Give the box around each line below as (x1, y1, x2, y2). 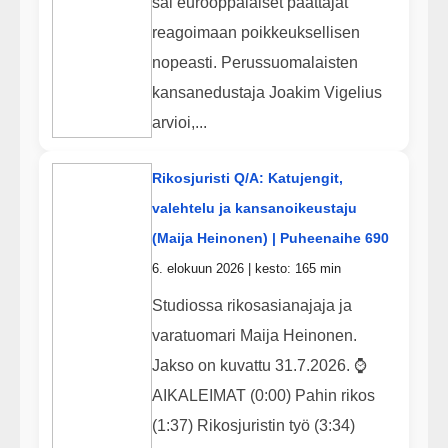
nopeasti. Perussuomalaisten (151, 53, 358, 71)
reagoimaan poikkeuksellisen (151, 23, 360, 41)
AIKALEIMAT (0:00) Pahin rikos (151, 386, 375, 404)
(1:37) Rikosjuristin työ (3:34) (151, 416, 355, 434)
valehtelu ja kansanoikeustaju (151, 200, 357, 217)
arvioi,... (151, 113, 207, 131)
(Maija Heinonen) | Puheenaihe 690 (151, 230, 389, 247)
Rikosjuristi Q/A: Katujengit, (151, 170, 343, 187)
